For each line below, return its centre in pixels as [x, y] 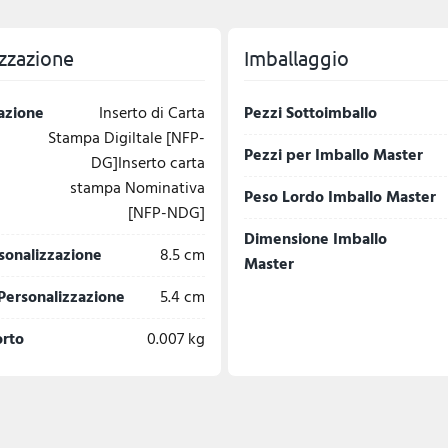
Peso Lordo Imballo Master [339, 197]
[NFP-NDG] [166, 213]
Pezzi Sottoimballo [310, 113]
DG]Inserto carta [147, 163]
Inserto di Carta [151, 113]
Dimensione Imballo [315, 239]
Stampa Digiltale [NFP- [126, 138]
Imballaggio [296, 57]
